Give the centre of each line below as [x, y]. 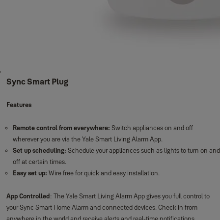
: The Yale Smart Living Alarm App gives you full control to [130, 196]
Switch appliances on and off [151, 128]
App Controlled [28, 196]
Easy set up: [30, 173]
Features [19, 105]
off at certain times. [39, 162]
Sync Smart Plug [37, 82]
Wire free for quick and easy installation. [103, 173]
